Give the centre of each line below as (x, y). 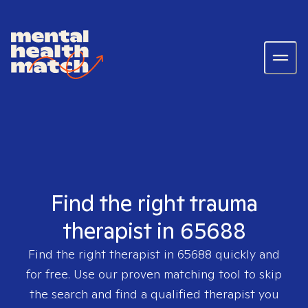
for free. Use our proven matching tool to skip (154, 274)
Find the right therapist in (103, 254)
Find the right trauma (154, 203)
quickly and (246, 254)
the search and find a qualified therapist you (154, 294)
